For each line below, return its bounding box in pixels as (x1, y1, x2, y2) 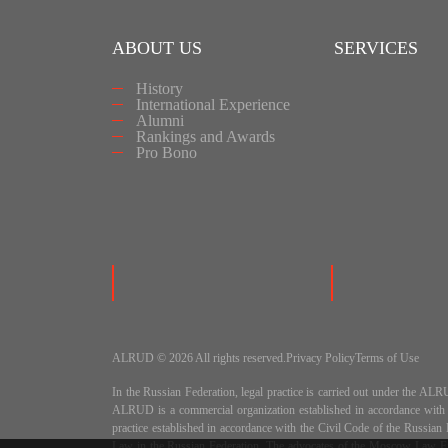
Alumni (136, 112, 184, 129)
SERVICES (333, 38, 418, 58)
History (136, 80, 183, 97)
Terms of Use (355, 351, 419, 365)
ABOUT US (112, 38, 202, 58)
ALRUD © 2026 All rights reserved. (112, 351, 286, 365)
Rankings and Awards (136, 128, 275, 145)
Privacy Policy (286, 351, 355, 365)
